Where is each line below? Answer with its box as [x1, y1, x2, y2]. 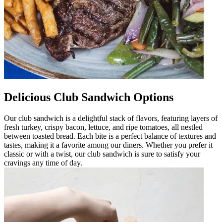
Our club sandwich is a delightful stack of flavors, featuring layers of [4, 113, 218, 122]
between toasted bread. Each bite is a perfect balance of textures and [4, 131, 216, 140]
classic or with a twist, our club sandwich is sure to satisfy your [4, 149, 200, 158]
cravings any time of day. [4, 158, 82, 167]
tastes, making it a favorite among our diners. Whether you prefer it [4, 140, 213, 149]
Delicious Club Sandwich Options [4, 90, 173, 104]
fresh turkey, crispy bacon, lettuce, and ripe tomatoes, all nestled [4, 122, 203, 131]
